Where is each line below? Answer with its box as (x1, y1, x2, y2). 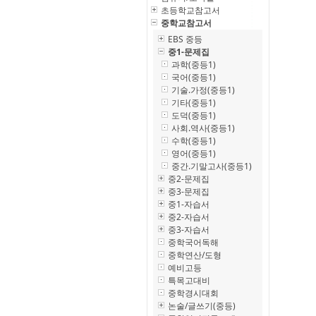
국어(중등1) (171, 71, 216, 83)
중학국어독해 (168, 236, 219, 248)
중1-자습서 (168, 198, 209, 210)
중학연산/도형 (168, 249, 221, 261)
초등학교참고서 (161, 4, 220, 16)
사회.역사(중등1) (171, 122, 235, 134)
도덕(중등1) (171, 109, 216, 121)
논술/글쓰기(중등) (168, 300, 236, 312)
